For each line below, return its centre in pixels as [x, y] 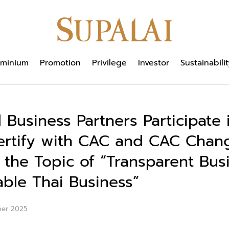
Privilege [109, 63]
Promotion [60, 63]
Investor [154, 63]
